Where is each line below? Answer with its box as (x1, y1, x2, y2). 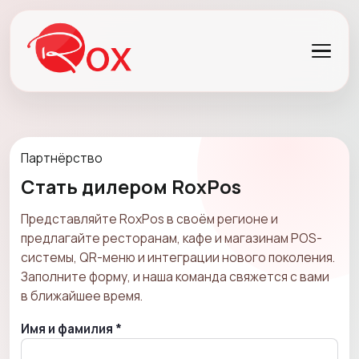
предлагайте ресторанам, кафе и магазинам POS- (21, 228, 322, 247)
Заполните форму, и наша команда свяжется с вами (21, 267, 329, 285)
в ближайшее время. (21, 286, 143, 305)
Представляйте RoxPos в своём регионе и (21, 209, 278, 228)
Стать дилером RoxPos (21, 173, 241, 200)
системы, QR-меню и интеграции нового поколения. (21, 248, 335, 266)
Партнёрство (21, 148, 103, 167)
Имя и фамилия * (21, 320, 122, 337)
